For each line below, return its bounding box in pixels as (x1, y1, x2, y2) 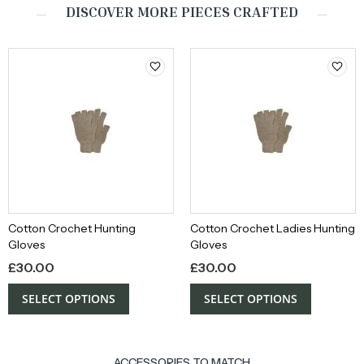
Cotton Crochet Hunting (8, 221, 136, 236)
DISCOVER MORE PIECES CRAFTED (66, 2, 298, 21)
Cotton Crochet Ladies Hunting (190, 221, 355, 236)
